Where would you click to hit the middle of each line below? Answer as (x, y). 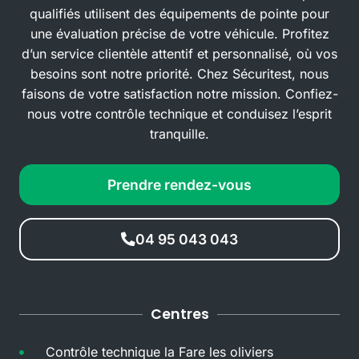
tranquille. (179, 134)
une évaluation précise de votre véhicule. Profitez (179, 34)
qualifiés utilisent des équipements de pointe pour (179, 14)
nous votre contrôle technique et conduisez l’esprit (179, 114)
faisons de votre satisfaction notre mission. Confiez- (179, 94)
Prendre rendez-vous (179, 185)
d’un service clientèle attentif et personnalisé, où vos (179, 54)
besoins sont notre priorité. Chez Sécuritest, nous (179, 74)
